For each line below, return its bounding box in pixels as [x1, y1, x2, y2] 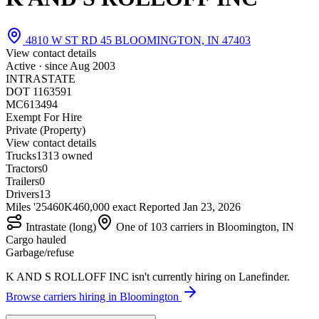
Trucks [6, 149, 36, 162]
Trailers [6, 174, 39, 187]
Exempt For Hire [6, 110, 82, 123]
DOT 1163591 [6, 85, 72, 98]
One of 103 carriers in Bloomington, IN [113, 220, 294, 233]
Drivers [6, 187, 39, 200]
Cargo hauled [6, 233, 66, 246]
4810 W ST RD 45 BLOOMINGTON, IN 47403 [23, 33, 251, 46]
